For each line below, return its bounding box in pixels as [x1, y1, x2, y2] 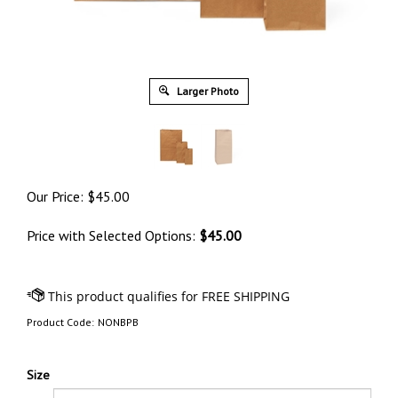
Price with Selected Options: [27, 227, 199, 244]
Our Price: [27, 187, 84, 205]
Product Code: [27, 315, 94, 329]
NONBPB [98, 315, 139, 329]
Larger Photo [174, 84, 239, 98]
